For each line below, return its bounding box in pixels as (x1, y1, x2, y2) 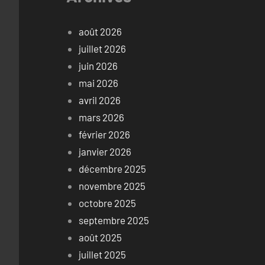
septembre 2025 (79, 214, 150, 226)
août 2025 (79, 231, 122, 243)
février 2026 (79, 128, 131, 140)
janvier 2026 (79, 145, 132, 157)
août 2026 (79, 25, 122, 37)
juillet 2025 (79, 248, 127, 260)
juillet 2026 (79, 42, 127, 54)
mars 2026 (79, 111, 125, 123)
